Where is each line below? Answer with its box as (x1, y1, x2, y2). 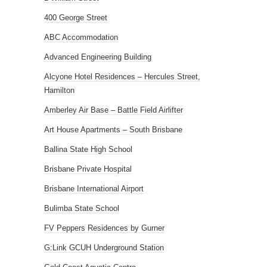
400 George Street (44, 13, 107, 22)
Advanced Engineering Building (44, 52, 151, 61)
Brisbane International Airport (44, 184, 144, 193)
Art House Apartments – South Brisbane (44, 125, 182, 134)
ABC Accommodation (44, 32, 118, 42)
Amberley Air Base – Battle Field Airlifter (44, 105, 183, 114)
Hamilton (44, 85, 74, 95)
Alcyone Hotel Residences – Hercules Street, (44, 72, 200, 81)
